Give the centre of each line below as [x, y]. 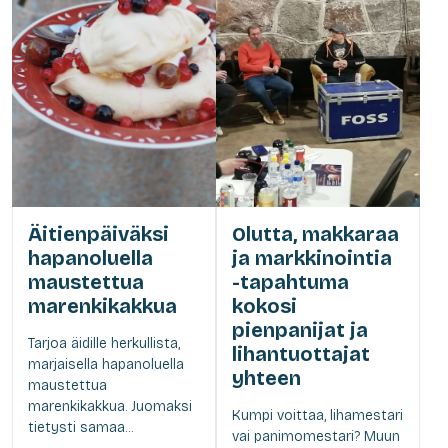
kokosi [264, 305]
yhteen [266, 377]
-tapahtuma [290, 281]
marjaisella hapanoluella [106, 364]
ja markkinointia [312, 257]
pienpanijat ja [300, 329]
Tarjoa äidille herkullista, [104, 343]
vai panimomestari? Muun [316, 436]
